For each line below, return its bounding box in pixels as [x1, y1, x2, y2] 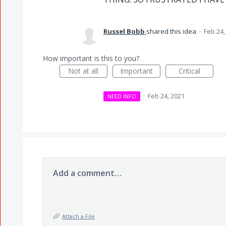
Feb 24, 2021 [148, 91, 185, 100]
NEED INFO [107, 92, 137, 100]
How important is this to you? [42, 53, 139, 63]
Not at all [68, 66, 99, 76]
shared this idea [146, 27, 198, 36]
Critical [178, 66, 200, 76]
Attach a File [62, 212, 95, 220]
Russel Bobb [103, 27, 145, 36]
